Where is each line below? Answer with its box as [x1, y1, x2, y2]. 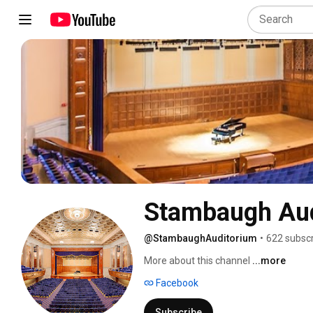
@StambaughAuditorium [144, 232, 257, 244]
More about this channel [144, 254, 250, 266]
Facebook [154, 277, 198, 289]
